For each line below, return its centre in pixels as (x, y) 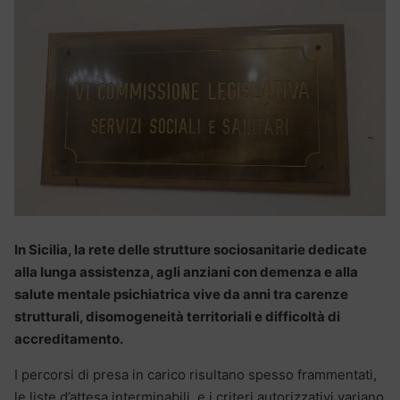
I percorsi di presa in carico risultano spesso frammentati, (196, 374)
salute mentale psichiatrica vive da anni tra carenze (181, 294)
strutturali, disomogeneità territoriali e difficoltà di (177, 316)
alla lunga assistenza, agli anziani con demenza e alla (186, 271)
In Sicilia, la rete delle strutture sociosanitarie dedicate (191, 249)
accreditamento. (69, 338)
